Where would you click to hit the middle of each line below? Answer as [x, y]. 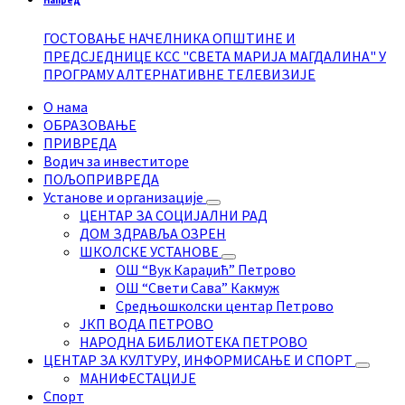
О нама [66, 106]
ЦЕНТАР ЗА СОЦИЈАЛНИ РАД [174, 215]
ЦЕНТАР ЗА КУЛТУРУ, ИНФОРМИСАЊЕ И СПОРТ [199, 359]
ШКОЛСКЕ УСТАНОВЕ [151, 251]
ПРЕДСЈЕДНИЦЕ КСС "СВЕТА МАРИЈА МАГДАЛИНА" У [215, 56]
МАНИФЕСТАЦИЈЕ [138, 377]
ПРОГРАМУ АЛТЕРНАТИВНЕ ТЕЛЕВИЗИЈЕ [179, 74]
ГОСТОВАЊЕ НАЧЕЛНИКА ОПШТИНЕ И [170, 38]
